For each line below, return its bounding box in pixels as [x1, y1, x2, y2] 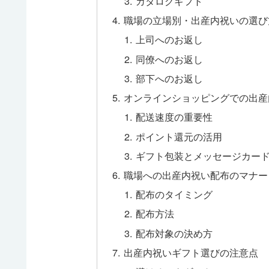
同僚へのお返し [135, 51, 203, 66]
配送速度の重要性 [135, 109, 213, 124]
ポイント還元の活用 [135, 128, 222, 144]
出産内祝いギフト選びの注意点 [124, 244, 259, 259]
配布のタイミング [135, 187, 213, 202]
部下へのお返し [135, 70, 203, 85]
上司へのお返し [135, 32, 203, 47]
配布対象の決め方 [135, 225, 213, 240]
